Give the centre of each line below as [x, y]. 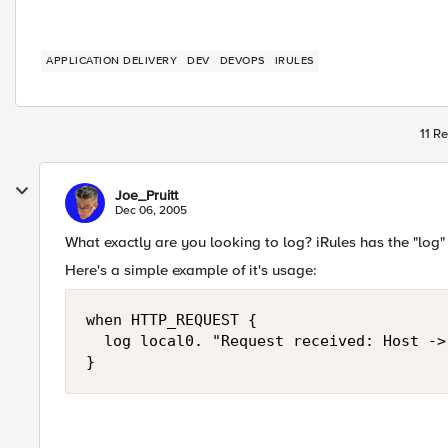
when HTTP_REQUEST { [171, 320]
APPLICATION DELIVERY [111, 60]
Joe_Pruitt [146, 195]
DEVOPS [242, 60]
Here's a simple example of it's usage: [191, 270]
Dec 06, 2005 [151, 210]
